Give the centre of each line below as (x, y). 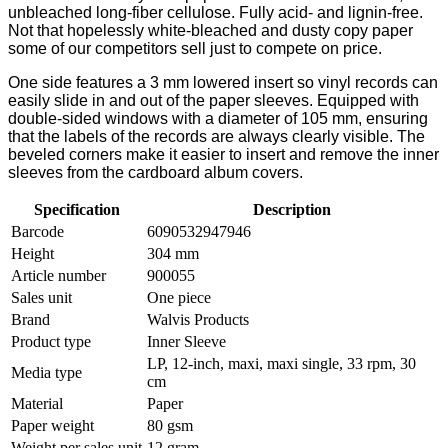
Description (292, 210)
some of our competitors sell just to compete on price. (195, 49)
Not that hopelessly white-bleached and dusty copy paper (210, 31)
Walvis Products (198, 320)
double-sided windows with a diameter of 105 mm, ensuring (218, 119)
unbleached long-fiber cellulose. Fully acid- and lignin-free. (215, 13)
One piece (179, 298)
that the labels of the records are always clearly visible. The (216, 137)
